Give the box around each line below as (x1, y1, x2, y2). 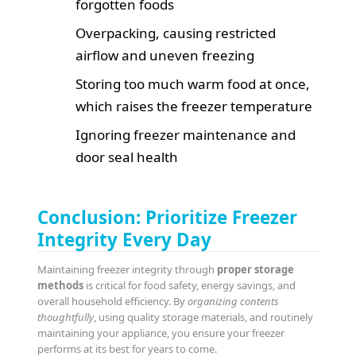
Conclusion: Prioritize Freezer (37, 204, 298, 230)
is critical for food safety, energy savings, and (83, 277, 296, 292)
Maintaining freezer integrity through (37, 261, 218, 277)
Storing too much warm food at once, (75, 74, 311, 93)
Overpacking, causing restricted (75, 23, 277, 42)
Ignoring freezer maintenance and (75, 125, 296, 144)
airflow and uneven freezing (75, 45, 255, 64)
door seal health (75, 147, 179, 166)
